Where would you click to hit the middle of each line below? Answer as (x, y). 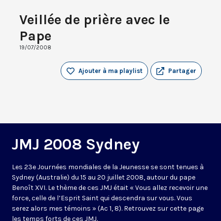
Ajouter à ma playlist (110, 71)
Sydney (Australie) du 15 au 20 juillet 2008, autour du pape (104, 178)
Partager (182, 71)
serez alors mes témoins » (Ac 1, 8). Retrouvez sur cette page (108, 209)
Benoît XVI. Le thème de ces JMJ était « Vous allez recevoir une (110, 188)
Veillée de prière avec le (94, 20)
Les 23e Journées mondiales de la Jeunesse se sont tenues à (108, 167)
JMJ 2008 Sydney (76, 145)
